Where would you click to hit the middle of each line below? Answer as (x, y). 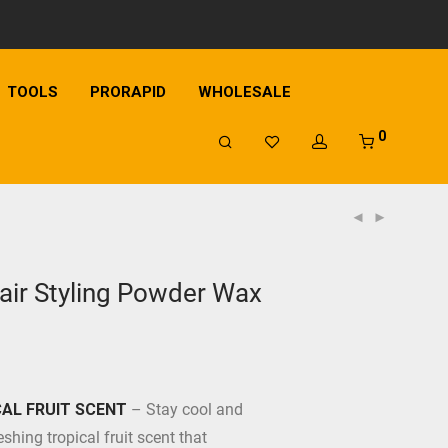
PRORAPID (128, 91)
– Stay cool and (185, 409)
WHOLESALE (245, 91)
